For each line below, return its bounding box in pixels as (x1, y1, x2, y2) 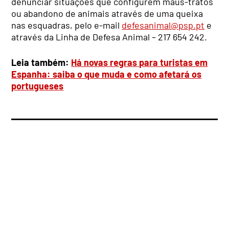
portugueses (11, 80, 64, 92)
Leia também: (11, 57, 72, 68)
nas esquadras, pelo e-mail (11, 19, 122, 31)
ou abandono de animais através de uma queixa (11, 8, 203, 19)
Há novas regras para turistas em (71, 57, 208, 68)
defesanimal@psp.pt (122, 19, 205, 31)
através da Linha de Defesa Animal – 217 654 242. (11, 31, 208, 43)
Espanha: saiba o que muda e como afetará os (11, 68, 202, 80)
